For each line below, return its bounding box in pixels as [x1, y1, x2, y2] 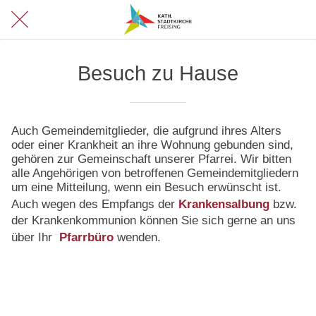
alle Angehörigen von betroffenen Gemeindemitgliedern [11, 166, 298, 180]
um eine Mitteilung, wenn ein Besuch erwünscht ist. [11, 180, 281, 194]
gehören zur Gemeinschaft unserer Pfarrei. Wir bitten [11, 152, 291, 166]
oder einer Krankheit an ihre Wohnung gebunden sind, [11, 138, 293, 152]
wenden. [117, 230, 161, 244]
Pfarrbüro [56, 230, 117, 244]
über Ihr [11, 230, 56, 244]
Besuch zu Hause [78, 62, 238, 85]
